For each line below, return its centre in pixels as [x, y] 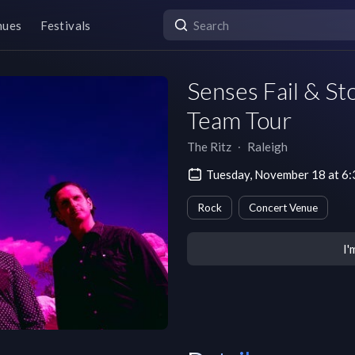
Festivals [66, 25]
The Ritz [209, 147]
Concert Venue [283, 208]
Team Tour [239, 120]
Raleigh [267, 147]
